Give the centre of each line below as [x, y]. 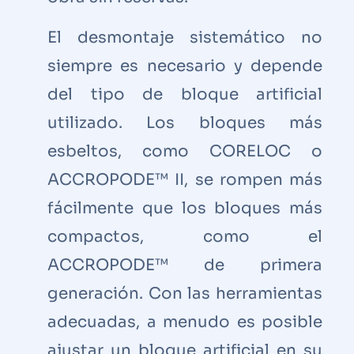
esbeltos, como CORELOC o [185, 151]
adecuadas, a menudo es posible [185, 322]
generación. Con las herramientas [185, 293]
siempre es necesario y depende [185, 66]
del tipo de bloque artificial [185, 94]
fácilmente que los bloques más [185, 208]
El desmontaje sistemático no [185, 37]
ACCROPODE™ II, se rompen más [185, 179]
